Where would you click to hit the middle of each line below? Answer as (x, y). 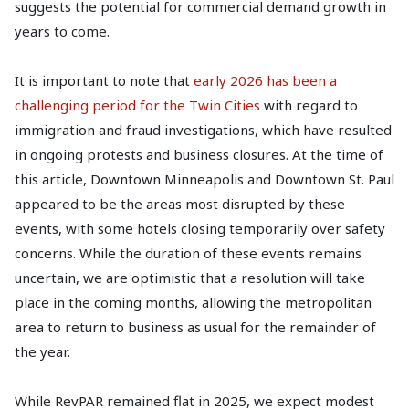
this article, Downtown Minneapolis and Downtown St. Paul (204, 178)
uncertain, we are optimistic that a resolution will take (190, 277)
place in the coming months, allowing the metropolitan (193, 302)
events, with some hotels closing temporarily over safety (200, 228)
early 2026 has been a (265, 80)
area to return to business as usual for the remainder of (195, 326)
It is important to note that (104, 80)
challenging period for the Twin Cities (137, 105)
